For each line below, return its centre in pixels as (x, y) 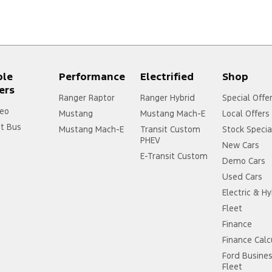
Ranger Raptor (87, 98)
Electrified (167, 77)
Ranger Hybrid (168, 98)
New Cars (241, 145)
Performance (92, 77)
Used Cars (243, 177)
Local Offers (246, 114)
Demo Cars (244, 161)
